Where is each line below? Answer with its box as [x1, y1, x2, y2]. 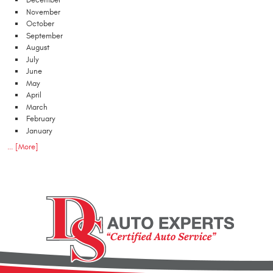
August [26, 43, 49, 53]
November [26, 7, 60, 17]
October [26, 19, 54, 29]
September [26, 30, 63, 41]
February [26, 114, 55, 124]
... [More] [7, 141, 38, 152]
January [26, 126, 52, 136]
